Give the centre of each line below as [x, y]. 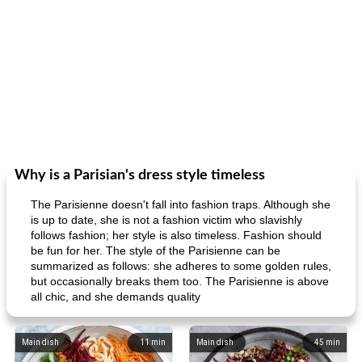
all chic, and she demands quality [116, 297]
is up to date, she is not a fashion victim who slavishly [166, 220]
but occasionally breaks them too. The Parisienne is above [180, 281]
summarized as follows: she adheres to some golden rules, [181, 266]
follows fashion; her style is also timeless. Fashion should [176, 235]
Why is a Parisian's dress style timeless [140, 175]
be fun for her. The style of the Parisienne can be [156, 250]
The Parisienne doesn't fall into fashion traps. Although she [181, 204]
